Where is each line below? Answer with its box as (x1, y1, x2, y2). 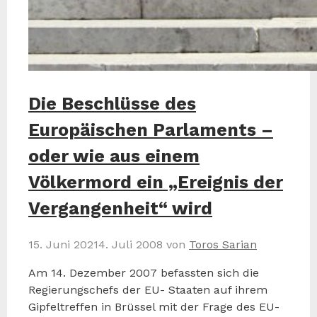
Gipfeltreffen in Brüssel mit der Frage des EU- (28, 299, 279, 313)
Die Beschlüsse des (28, 93, 196, 114)
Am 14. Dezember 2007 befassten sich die (28, 265, 259, 279)
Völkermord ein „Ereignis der (28, 171, 283, 192)
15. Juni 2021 (28, 237, 98, 251)
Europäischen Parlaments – (28, 119, 273, 140)
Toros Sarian (189, 237, 257, 251)
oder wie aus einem (28, 145, 200, 166)
